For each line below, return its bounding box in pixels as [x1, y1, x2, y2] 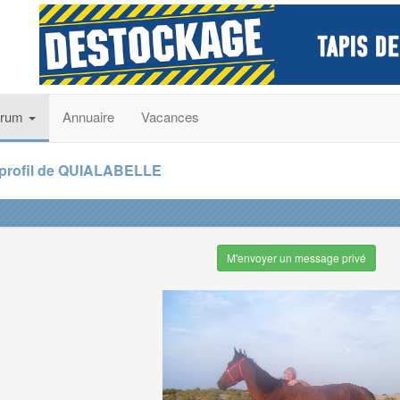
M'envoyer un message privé [226, 250, 366, 265]
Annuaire [62, 107, 114, 126]
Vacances [141, 107, 199, 126]
